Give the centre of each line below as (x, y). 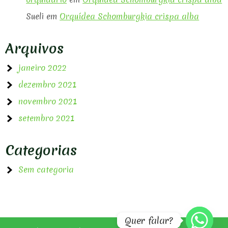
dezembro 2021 (48, 84)
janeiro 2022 (43, 68)
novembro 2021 (48, 101)
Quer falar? (149, 220)
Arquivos (35, 48)
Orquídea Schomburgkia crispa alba (130, 16)
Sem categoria (46, 169)
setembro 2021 (47, 118)
